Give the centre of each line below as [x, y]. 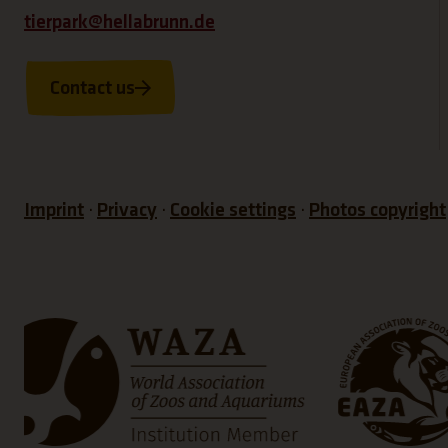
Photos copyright [377, 210]
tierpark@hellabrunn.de [119, 22]
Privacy [127, 210]
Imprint [54, 210]
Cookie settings [233, 210]
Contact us [92, 88]
